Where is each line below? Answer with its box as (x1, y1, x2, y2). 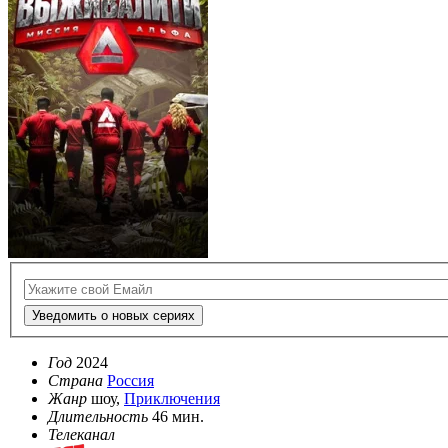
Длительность (48, 408, 148, 426)
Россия (107, 372, 154, 390)
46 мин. (152, 408, 204, 426)
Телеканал (48, 426, 115, 444)
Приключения (124, 390, 220, 408)
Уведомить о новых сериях (32, 308, 195, 324)
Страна (48, 372, 103, 390)
